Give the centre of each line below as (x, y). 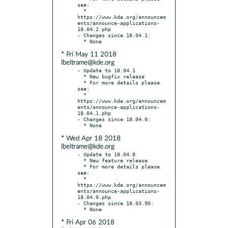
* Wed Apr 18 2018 (91, 138)
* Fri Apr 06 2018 (88, 222)
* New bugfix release (80, 76)
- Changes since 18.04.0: (114, 119)
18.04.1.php (94, 113)
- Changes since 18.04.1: (114, 35)
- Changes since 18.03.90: (116, 203)
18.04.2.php (94, 29)
